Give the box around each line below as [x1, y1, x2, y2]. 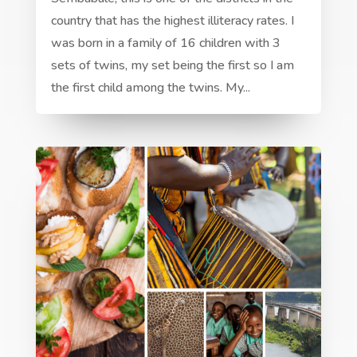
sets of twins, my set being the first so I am [50, 57, 294, 75]
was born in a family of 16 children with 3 [50, 34, 280, 53]
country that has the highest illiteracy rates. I [50, 12, 294, 30]
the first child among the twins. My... [50, 79, 250, 97]
